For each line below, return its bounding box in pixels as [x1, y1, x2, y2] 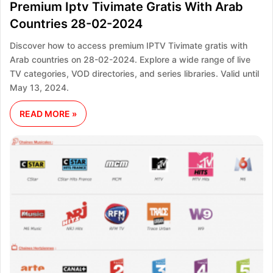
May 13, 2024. [10, 82, 69, 93]
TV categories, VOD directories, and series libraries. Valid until [10, 68, 259, 79]
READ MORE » [19, 108, 77, 119]
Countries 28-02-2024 [10, 16, 143, 32]
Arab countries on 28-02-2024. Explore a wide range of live [10, 54, 250, 65]
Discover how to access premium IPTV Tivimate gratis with [10, 40, 247, 51]
